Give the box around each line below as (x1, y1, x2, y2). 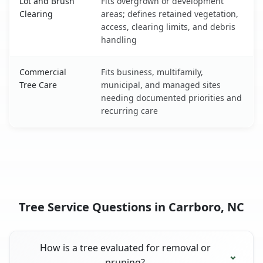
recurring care (101, 104, 158, 116)
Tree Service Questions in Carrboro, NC (19, 198, 244, 215)
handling (101, 33, 137, 45)
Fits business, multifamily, (101, 66, 203, 77)
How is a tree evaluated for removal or (39, 241, 211, 254)
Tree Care (19, 79, 57, 90)
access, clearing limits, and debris (101, 21, 235, 32)
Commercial (19, 66, 66, 77)
